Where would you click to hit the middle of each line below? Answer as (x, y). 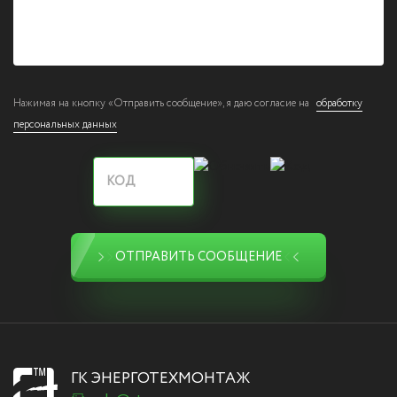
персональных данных (65, 125)
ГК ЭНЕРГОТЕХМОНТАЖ (160, 378)
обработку (339, 103)
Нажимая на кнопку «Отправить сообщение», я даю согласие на (163, 103)
